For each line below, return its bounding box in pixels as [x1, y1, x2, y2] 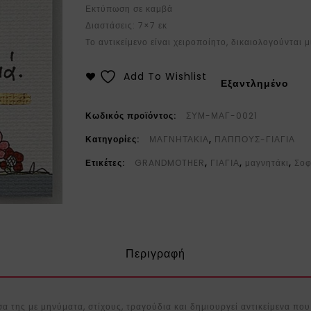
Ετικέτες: [85, 157, 128, 169]
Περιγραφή [126, 245, 185, 262]
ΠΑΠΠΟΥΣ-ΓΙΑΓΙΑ [215, 133, 296, 146]
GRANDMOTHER [135, 157, 205, 169]
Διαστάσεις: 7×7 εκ [85, 19, 168, 31]
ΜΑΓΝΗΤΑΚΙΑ [149, 133, 210, 146]
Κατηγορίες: [85, 133, 143, 146]
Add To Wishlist [124, 69, 208, 83]
